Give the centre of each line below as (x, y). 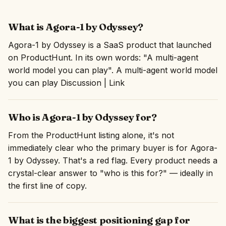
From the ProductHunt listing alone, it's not (91, 135)
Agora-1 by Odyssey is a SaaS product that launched (110, 45)
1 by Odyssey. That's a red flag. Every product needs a (113, 160)
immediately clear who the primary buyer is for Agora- (113, 148)
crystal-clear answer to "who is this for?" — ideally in (110, 173)
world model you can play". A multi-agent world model (113, 70)
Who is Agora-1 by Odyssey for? (82, 117)
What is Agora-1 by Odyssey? (76, 27)
